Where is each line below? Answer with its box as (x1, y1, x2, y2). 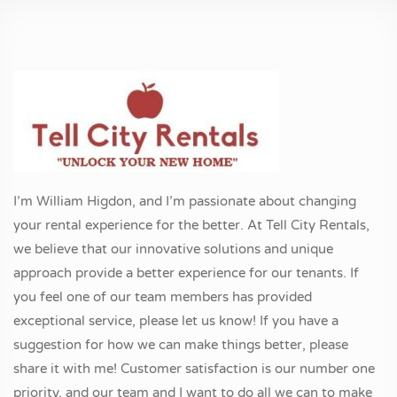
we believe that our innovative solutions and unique (13, 241, 333, 257)
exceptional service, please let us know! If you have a (13, 313, 339, 329)
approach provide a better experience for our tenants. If (13, 265, 359, 281)
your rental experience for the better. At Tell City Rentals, (13, 217, 370, 233)
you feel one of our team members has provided (13, 289, 312, 305)
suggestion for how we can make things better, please (13, 337, 348, 353)
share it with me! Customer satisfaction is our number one (13, 361, 375, 377)
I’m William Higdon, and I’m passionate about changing (13, 193, 356, 209)
